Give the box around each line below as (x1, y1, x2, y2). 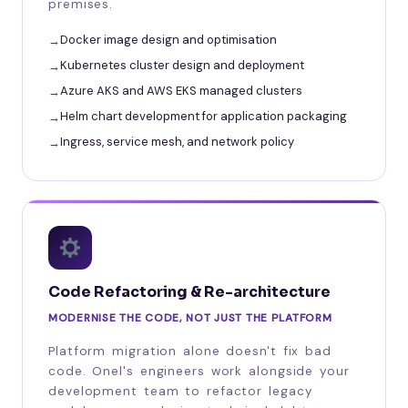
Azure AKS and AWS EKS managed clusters (60, 82, 302, 98)
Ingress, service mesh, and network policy (60, 133, 294, 149)
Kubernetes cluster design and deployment (60, 56, 304, 73)
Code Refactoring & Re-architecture (48, 281, 331, 301)
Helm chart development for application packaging (60, 107, 347, 124)
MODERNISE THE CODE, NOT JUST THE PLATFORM (48, 310, 332, 325)
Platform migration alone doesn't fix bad (48, 342, 331, 359)
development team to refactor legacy (48, 382, 313, 399)
